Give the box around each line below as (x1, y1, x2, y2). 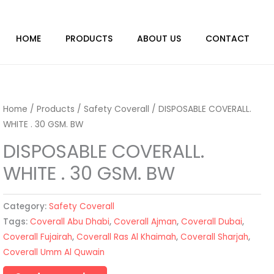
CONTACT (206, 32, 250, 45)
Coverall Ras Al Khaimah (76, 231, 177, 243)
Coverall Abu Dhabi (30, 215, 110, 228)
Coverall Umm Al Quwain (3, 246, 105, 258)
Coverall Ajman (114, 215, 177, 228)
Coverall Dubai (181, 215, 243, 228)
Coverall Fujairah (3, 231, 73, 243)
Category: (3, 200, 50, 212)
